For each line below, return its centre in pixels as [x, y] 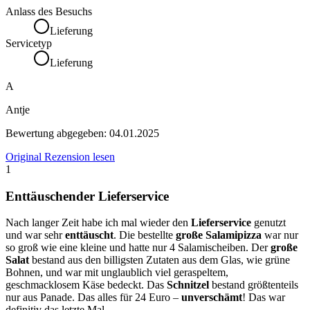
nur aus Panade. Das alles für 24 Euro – [93, 298]
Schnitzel [188, 285]
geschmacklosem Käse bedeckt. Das [86, 285]
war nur [280, 235]
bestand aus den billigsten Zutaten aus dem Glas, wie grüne [159, 260]
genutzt [268, 223]
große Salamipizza [219, 235]
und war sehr [35, 235]
